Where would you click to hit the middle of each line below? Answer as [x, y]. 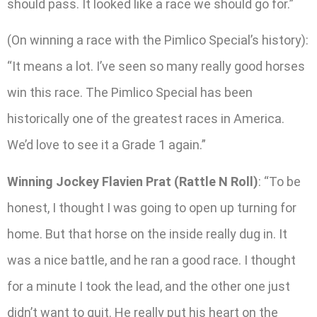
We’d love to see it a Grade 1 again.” [106, 145]
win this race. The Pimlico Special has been [130, 93]
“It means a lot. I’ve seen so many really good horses [156, 67]
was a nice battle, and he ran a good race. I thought [151, 260]
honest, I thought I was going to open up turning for [152, 207]
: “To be [279, 181]
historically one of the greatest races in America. [146, 119]
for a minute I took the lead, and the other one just [149, 286]
